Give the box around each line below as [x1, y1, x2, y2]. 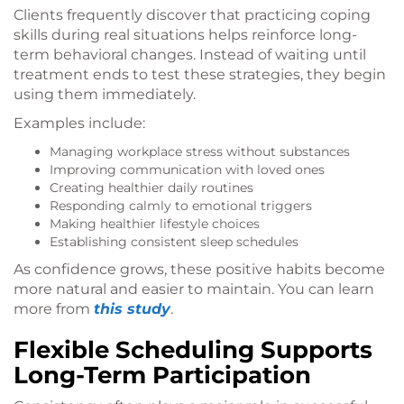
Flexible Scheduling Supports [14, 335, 372, 365]
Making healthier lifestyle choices [50, 216, 260, 233]
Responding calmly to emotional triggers [50, 197, 312, 215]
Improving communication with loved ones [50, 161, 325, 179]
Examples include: [14, 115, 145, 133]
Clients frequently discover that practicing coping [14, 6, 371, 24]
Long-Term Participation [14, 361, 311, 390]
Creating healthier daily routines [50, 179, 253, 197]
